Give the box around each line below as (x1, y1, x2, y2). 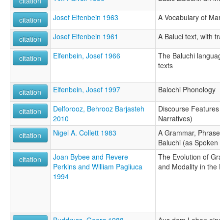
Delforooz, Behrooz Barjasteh (53, 103, 144, 113)
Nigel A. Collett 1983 (53, 127, 116, 137)
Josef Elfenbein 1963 (53, 12, 118, 22)
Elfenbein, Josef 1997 (53, 84, 120, 94)
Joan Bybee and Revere (53, 151, 128, 162)
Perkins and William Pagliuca (53, 161, 142, 171)
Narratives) (158, 113, 192, 123)
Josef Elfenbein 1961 (53, 31, 118, 41)
